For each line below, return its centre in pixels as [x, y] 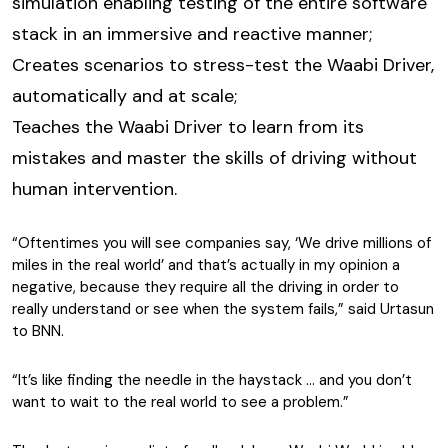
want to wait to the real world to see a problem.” [180, 402]
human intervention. [94, 189]
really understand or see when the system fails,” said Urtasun [223, 309]
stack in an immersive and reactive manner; [192, 34]
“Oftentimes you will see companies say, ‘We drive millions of [221, 243]
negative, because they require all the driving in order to [205, 287]
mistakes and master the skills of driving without [214, 158]
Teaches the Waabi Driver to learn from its [188, 127]
